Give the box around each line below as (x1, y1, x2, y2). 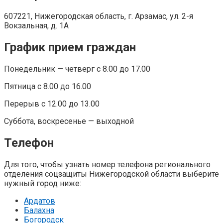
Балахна (24, 205, 54, 215)
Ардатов (24, 196, 55, 206)
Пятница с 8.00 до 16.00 (4, 81, 91, 91)
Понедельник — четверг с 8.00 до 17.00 (4, 64, 150, 74)
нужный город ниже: (4, 178, 81, 188)
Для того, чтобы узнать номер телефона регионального (4, 159, 211, 169)
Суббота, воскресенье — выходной (4, 116, 134, 126)
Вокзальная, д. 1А (4, 20, 69, 30)
